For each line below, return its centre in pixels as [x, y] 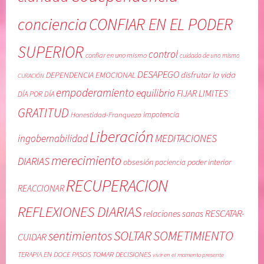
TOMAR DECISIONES [122, 254]
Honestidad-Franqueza [106, 114]
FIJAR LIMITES [203, 93]
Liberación [122, 136]
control [164, 54]
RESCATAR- [225, 213]
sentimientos [80, 236]
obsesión [138, 162]
